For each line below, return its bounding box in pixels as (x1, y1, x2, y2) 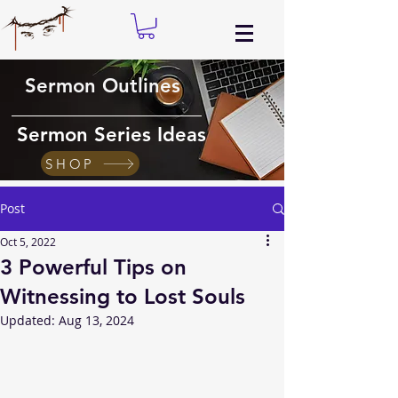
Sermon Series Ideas (16, 123, 206, 147)
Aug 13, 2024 (59, 312, 134, 330)
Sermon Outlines (25, 74, 180, 98)
